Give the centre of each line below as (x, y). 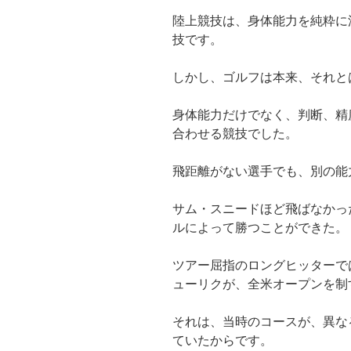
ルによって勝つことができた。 (260, 228)
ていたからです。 (223, 341)
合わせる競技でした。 (235, 134)
